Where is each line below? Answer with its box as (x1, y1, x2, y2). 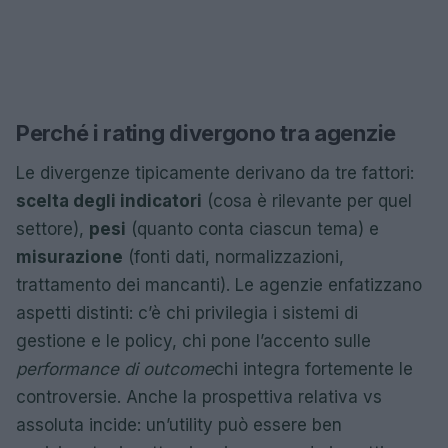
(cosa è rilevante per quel (202, 191, 412, 211)
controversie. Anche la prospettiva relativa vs (16, 387, 382, 407)
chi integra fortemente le (214, 359, 413, 379)
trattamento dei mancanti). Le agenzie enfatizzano (16, 275, 422, 295)
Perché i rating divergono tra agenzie (16, 120, 396, 146)
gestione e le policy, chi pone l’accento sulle (16, 331, 371, 351)
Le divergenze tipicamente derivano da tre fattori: (16, 163, 414, 183)
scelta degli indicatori (16, 191, 202, 211)
